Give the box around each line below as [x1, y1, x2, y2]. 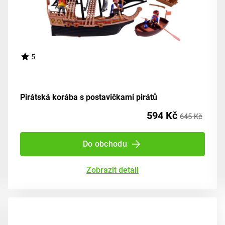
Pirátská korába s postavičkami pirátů [20, 92, 157, 102]
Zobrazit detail [86, 165, 139, 175]
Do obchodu [82, 139, 128, 149]
